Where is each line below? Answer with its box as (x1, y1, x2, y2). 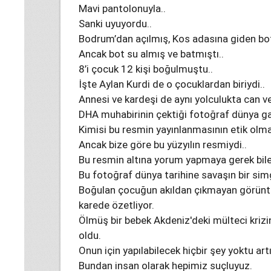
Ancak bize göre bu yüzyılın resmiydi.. (79, 139, 247, 151)
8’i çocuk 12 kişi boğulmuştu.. (79, 63, 213, 76)
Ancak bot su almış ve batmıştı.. (79, 48, 224, 60)
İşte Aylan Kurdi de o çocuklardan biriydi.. (79, 78, 265, 91)
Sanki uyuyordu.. (79, 18, 152, 30)
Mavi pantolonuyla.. (79, 2, 166, 15)
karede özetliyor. (79, 199, 154, 212)
